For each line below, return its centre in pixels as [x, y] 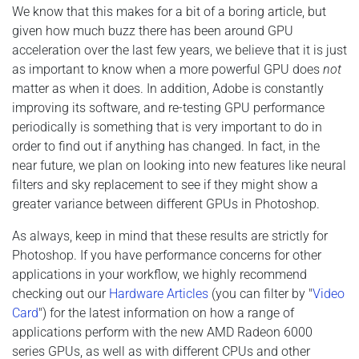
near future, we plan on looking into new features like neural [179, 166]
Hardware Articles [159, 294]
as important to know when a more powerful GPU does [167, 70]
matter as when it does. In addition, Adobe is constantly [168, 89]
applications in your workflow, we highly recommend [159, 275]
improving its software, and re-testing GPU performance [168, 108]
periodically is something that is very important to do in [167, 127]
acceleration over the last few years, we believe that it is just [179, 50]
